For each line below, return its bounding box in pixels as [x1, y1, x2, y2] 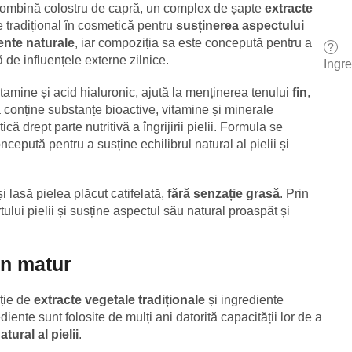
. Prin [280, 187, 309, 201]
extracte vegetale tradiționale [34, 292, 205, 306]
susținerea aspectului [176, 19, 304, 33]
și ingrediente [205, 292, 284, 306]
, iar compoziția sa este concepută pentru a [75, 36, 312, 50]
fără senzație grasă [167, 187, 280, 201]
